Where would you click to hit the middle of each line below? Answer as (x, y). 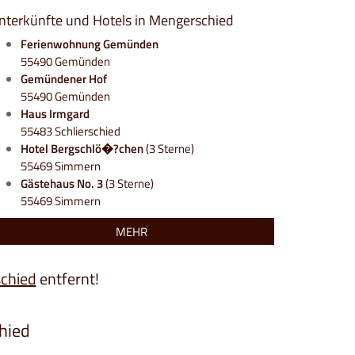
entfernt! (67, 279)
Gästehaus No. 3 (62, 183)
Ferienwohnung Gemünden (90, 44)
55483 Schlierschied (71, 131)
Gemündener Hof (64, 79)
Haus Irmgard (55, 114)
